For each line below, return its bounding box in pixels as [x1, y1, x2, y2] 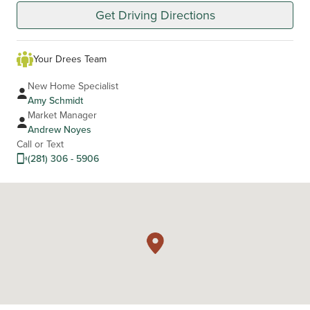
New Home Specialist [28, 78, 118, 93]
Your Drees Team [33, 52, 107, 66]
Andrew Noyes [28, 122, 91, 136]
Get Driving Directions [95, 6, 215, 24]
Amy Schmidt [28, 93, 83, 107]
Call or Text [17, 136, 64, 151]
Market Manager [28, 107, 97, 122]
